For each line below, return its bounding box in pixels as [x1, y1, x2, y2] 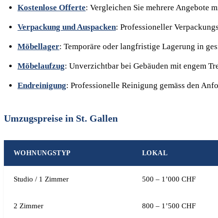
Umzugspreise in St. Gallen [4, 113, 118, 124]
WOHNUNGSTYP [14, 149, 71, 157]
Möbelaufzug [18, 61, 65, 71]
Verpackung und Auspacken [18, 22, 116, 32]
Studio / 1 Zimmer [14, 175, 69, 183]
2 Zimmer [14, 202, 43, 210]
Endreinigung [18, 81, 66, 90]
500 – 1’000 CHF [142, 175, 196, 183]
